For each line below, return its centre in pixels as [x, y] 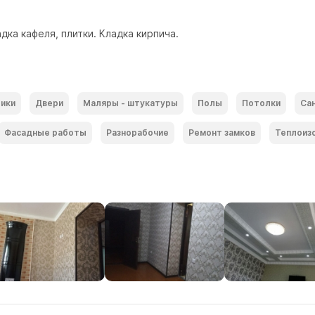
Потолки [261, 103]
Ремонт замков [222, 133]
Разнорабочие [137, 133]
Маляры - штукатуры [130, 103]
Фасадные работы [45, 133]
